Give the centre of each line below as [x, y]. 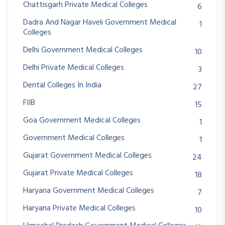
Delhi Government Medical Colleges [83, 50]
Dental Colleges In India [62, 86]
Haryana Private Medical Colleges [79, 209]
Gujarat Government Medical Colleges [87, 156]
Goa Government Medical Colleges [82, 121]
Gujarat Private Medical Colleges [78, 174]
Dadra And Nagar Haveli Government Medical [100, 23]
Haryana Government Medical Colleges [89, 191]
